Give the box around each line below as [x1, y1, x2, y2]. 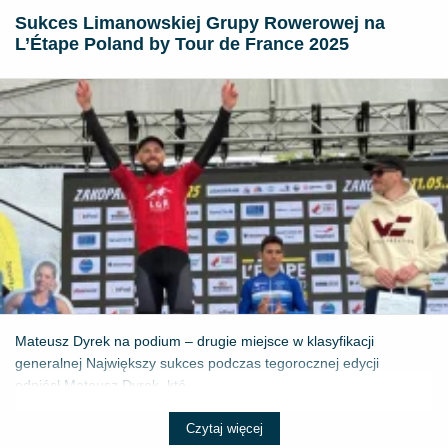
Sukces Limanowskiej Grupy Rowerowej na [15, 13, 385, 34]
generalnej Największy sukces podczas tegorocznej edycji [15, 354, 379, 371]
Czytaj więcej [185, 420, 263, 436]
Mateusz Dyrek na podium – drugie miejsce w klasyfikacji [15, 332, 374, 349]
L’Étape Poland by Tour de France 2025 [15, 34, 349, 55]
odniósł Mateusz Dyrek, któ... [15, 376, 198, 393]
